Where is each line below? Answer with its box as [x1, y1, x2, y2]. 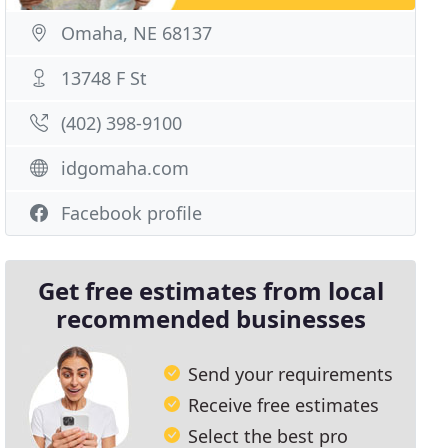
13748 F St [61, 66, 148, 90]
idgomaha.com [61, 156, 190, 180]
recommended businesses [55, 302, 366, 335]
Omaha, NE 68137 [61, 21, 213, 45]
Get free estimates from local [37, 274, 384, 307]
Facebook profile [61, 201, 203, 225]
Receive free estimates [188, 392, 380, 417]
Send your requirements [188, 361, 394, 386]
